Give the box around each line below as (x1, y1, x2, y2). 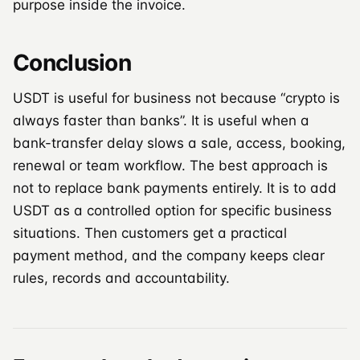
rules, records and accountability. (13, 269, 230, 286)
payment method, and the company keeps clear (13, 247, 325, 264)
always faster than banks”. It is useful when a (13, 112, 309, 129)
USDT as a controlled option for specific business (13, 202, 332, 219)
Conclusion (13, 48, 131, 76)
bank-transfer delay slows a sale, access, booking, (13, 134, 346, 151)
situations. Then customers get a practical (13, 224, 287, 241)
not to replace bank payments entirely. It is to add (13, 179, 337, 196)
